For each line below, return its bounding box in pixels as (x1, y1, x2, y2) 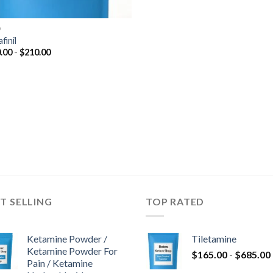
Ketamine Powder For (27, 245, 118, 257)
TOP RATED (146, 195, 205, 207)
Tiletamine (191, 233, 236, 245)
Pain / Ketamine (27, 257, 93, 269)
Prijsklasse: (49, 46, 94, 57)
